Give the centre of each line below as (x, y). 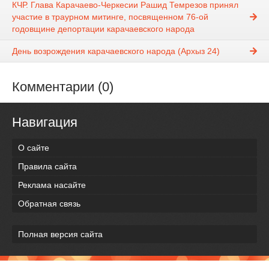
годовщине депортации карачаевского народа (103, 29)
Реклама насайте (52, 185)
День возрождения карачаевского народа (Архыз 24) (116, 51)
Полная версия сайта (60, 234)
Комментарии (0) (63, 87)
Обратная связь (49, 203)
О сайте (34, 147)
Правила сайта (47, 166)
